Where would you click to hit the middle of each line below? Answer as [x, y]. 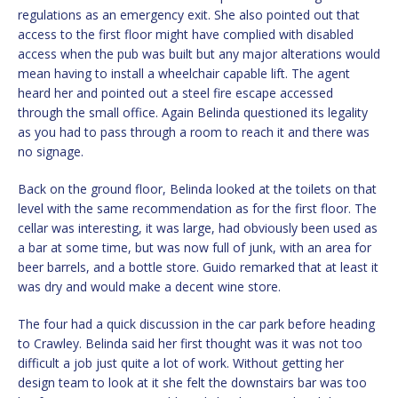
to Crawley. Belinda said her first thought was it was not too [190, 344]
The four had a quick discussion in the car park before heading [196, 324]
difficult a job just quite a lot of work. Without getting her [181, 363]
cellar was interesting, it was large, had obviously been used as [198, 228]
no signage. [51, 152]
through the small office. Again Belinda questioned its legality [193, 113]
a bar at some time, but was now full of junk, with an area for [195, 248]
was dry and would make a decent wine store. [149, 287]
